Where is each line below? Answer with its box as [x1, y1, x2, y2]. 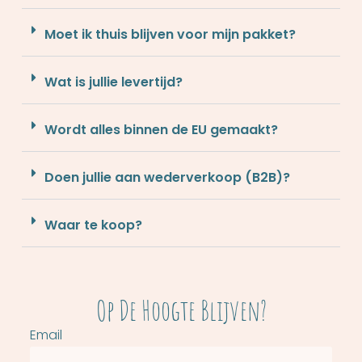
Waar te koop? [44, 215, 142, 234]
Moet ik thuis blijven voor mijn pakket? [44, 24, 296, 44]
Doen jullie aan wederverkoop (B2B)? [44, 167, 290, 187]
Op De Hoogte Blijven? [95, 291, 267, 328]
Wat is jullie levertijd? [44, 72, 183, 91]
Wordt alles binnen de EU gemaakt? [44, 120, 278, 139]
